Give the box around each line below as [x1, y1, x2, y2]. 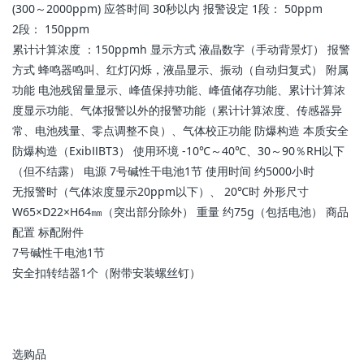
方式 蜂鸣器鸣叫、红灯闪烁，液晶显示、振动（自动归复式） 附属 [12, 62, 349, 77]
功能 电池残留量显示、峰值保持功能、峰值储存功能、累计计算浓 [12, 82, 345, 97]
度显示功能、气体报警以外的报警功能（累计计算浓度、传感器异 [12, 102, 342, 118]
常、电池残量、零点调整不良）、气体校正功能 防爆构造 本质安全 [12, 123, 349, 138]
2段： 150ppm [12, 21, 89, 37]
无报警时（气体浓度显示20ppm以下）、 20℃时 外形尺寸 [12, 184, 309, 199]
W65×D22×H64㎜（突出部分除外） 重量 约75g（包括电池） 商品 [12, 204, 349, 219]
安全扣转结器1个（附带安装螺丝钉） [12, 265, 201, 280]
